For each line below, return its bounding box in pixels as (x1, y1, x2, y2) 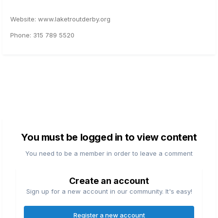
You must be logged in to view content (21, 131, 197, 144)
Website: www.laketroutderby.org (10, 15, 110, 23)
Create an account (69, 176, 149, 186)
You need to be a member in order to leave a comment (25, 149, 193, 158)
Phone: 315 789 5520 (10, 31, 76, 39)
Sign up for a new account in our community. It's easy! (26, 187, 192, 196)
